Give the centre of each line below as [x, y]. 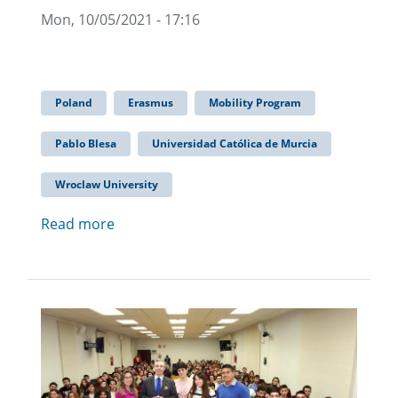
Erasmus [151, 103]
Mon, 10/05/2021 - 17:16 [120, 20]
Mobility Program [255, 103]
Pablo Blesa [86, 144]
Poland [74, 103]
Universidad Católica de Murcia [235, 144]
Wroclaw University [107, 185]
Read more [78, 224]
